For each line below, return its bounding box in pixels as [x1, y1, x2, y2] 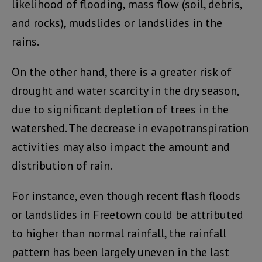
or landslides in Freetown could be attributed [12, 207, 243, 223]
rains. [12, 34, 39, 50]
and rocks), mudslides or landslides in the [12, 15, 222, 31]
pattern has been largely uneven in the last [12, 244, 229, 260]
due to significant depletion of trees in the [12, 102, 229, 118]
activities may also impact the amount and [12, 139, 230, 155]
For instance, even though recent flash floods [12, 188, 240, 204]
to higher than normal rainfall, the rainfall [12, 226, 226, 242]
